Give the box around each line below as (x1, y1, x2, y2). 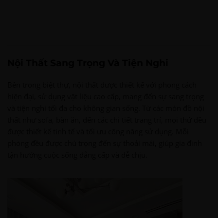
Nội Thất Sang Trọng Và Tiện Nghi (7, 57, 168, 69)
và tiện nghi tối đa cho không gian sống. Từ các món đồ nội (7, 103, 204, 113)
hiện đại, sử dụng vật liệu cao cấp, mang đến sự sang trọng (7, 91, 204, 101)
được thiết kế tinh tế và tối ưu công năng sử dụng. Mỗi (7, 126, 189, 136)
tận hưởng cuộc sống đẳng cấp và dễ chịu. (7, 149, 147, 160)
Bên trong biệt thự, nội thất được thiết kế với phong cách (7, 79, 197, 90)
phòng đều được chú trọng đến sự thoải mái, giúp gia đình (7, 138, 202, 148)
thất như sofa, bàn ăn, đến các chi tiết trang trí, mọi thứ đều (7, 114, 206, 125)
